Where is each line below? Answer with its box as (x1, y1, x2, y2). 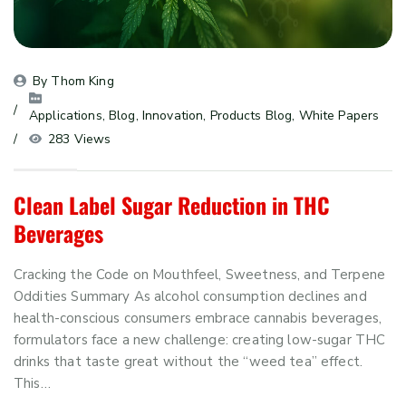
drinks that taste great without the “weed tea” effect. (14, 353, 363, 372)
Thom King (51, 72, 114, 91)
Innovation (141, 107, 204, 125)
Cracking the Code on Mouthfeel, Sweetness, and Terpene (14, 266, 386, 285)
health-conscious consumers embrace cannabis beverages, (14, 309, 382, 328)
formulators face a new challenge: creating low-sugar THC (14, 331, 386, 350)
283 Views (48, 130, 111, 149)
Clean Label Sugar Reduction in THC (14, 188, 330, 222)
